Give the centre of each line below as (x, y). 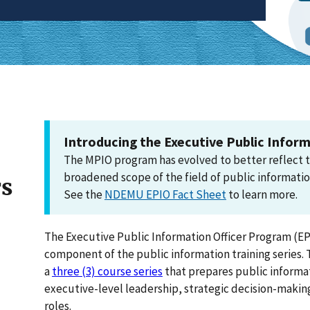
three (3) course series (107, 271)
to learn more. (262, 194)
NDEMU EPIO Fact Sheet (165, 194)
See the (84, 194)
